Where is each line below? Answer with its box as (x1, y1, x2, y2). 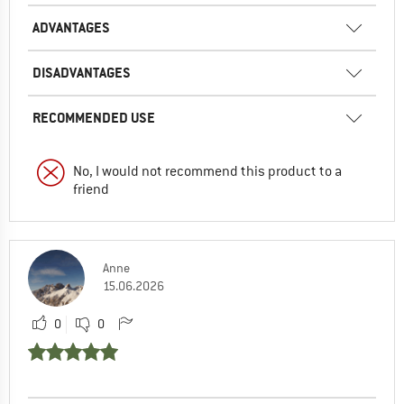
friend (73, 179, 109, 198)
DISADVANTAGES (32, 62, 131, 82)
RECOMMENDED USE (32, 107, 155, 127)
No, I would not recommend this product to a (73, 161, 342, 180)
